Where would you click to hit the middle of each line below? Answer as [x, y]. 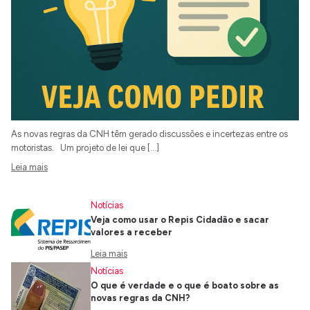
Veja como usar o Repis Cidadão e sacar [180, 220]
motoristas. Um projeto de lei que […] [85, 148]
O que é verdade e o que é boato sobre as [185, 286]
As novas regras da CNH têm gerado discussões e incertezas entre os [149, 134]
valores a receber [131, 232]
